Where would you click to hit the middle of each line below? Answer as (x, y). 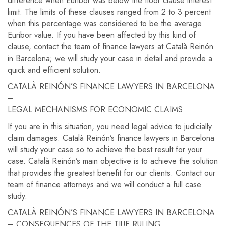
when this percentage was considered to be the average (105, 23)
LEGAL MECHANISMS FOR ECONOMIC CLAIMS (95, 110)
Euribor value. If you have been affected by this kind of (102, 35)
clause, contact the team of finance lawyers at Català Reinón (110, 47)
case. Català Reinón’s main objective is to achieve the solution (113, 161)
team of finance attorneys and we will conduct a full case (104, 184)
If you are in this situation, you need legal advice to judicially (110, 126)
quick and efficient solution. (54, 70)
